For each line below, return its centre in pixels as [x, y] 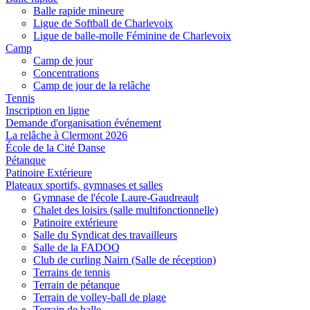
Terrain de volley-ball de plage [100, 297]
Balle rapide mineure [79, 10]
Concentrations [66, 73]
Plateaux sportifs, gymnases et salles [84, 185]
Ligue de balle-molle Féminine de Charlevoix [132, 35]
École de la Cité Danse [55, 147]
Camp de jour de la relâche [92, 85]
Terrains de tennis [72, 272]
